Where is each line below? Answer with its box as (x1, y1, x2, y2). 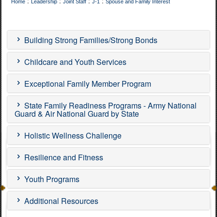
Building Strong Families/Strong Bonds (22, 34, 157, 46)
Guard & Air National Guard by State (15, 108, 139, 119)
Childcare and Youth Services (22, 56, 126, 67)
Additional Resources (22, 195, 98, 206)
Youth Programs (22, 173, 79, 185)
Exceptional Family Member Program (22, 78, 151, 89)
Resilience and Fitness (22, 152, 103, 163)
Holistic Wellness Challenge (22, 130, 122, 141)
